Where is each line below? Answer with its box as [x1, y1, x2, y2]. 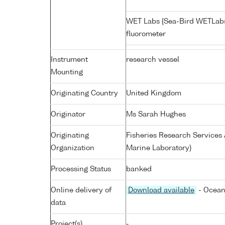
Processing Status [51, 165, 111, 173]
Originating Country [51, 89, 118, 97]
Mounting [51, 68, 83, 76]
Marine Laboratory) [126, 144, 191, 152]
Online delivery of [51, 186, 111, 194]
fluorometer [126, 30, 168, 38]
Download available [128, 186, 194, 194]
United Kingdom [126, 89, 181, 97]
